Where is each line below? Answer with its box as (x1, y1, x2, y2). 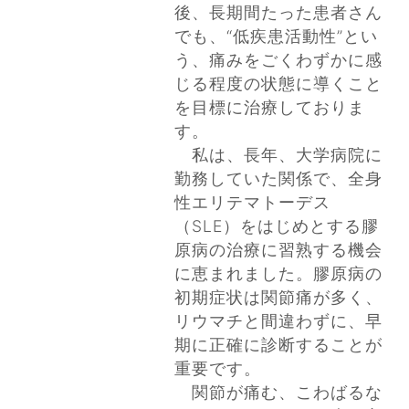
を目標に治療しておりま (174, 97, 365, 117)
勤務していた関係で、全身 (174, 168, 383, 188)
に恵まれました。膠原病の (174, 263, 383, 283)
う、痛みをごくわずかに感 (174, 49, 383, 69)
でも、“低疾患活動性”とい (174, 26, 378, 46)
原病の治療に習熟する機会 (174, 239, 383, 259)
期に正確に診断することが (174, 334, 383, 354)
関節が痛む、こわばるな (174, 382, 383, 402)
